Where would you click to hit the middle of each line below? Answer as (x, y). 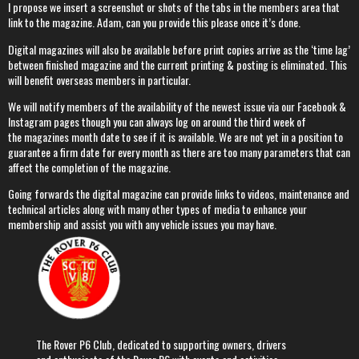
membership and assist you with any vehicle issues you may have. (143, 224)
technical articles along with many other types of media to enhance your (157, 209)
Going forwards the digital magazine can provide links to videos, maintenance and (179, 194)
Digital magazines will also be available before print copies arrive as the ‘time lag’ (179, 49)
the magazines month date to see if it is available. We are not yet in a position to (175, 137)
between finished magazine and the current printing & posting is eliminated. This (177, 64)
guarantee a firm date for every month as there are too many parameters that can (179, 152)
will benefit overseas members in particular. (101, 79)
